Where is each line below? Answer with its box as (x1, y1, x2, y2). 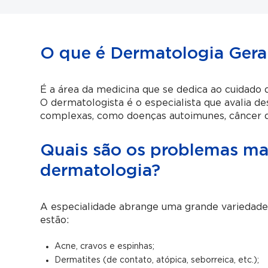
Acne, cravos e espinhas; (54, 242, 155, 251)
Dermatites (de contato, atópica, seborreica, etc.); (54, 256, 260, 264)
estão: (40, 215, 69, 225)
